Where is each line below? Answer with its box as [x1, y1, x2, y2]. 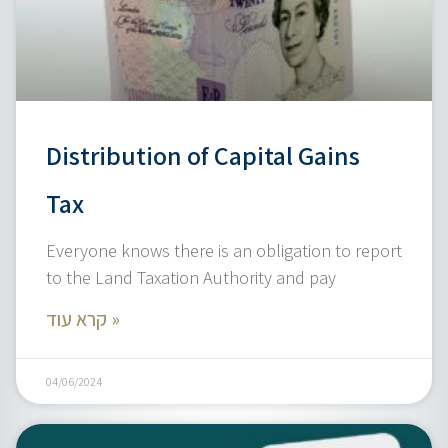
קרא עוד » [107, 306, 120, 332]
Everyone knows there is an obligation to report [46, 239, 402, 262]
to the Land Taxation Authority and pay [46, 266, 336, 289]
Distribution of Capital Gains [46, 138, 360, 172]
